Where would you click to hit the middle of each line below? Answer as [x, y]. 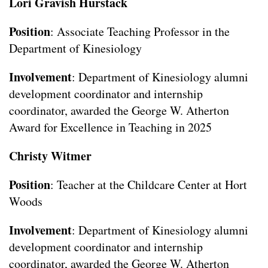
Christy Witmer [50, 156]
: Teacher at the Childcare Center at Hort [149, 185]
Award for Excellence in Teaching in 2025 [110, 127]
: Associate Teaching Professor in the [140, 32]
